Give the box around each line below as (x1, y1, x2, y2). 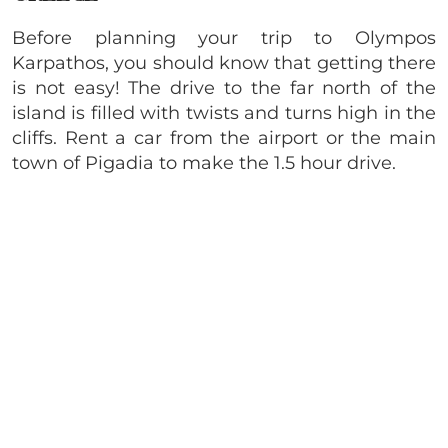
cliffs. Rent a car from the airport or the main (12, 126, 436, 149)
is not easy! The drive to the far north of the (12, 76, 436, 99)
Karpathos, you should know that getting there (12, 51, 436, 74)
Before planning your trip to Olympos (12, 26, 436, 49)
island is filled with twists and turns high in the (12, 101, 436, 124)
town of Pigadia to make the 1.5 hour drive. (12, 151, 396, 174)
